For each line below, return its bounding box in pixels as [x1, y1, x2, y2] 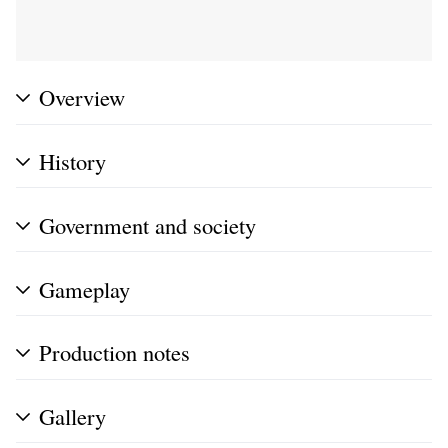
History [39, 146, 106, 177]
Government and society [39, 209, 256, 240]
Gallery [39, 401, 106, 432]
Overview [39, 82, 125, 113]
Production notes [39, 337, 190, 368]
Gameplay [39, 273, 130, 304]
